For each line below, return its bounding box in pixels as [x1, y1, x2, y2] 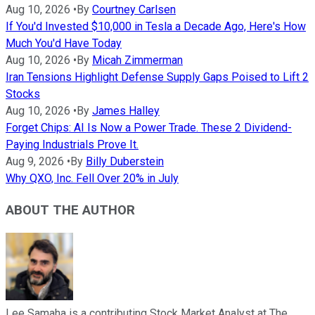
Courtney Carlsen [92, 2, 176, 16]
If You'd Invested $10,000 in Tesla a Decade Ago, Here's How [6, 19, 306, 33]
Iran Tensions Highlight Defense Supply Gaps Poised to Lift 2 [6, 70, 309, 84]
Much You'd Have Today [6, 36, 122, 50]
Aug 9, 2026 [6, 154, 64, 168]
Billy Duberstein [86, 154, 164, 168]
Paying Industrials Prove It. [6, 137, 139, 151]
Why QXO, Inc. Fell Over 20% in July [6, 171, 179, 185]
